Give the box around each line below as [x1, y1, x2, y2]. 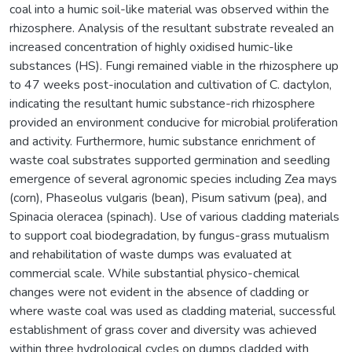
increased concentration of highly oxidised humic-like [9, 38, 293, 56]
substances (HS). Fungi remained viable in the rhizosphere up [9, 57, 339, 75]
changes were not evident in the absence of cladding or [9, 283, 309, 301]
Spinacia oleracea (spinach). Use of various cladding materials [9, 207, 339, 225]
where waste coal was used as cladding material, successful [9, 302, 335, 320]
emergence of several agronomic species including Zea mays [9, 170, 337, 188]
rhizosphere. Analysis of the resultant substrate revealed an [9, 19, 334, 37]
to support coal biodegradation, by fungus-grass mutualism [9, 226, 329, 244]
